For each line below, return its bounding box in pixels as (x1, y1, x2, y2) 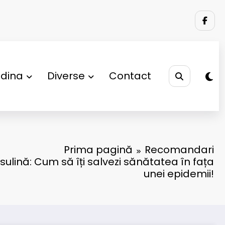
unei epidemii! (144, 166, 214, 181)
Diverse (47, 69, 85, 83)
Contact (108, 69, 151, 83)
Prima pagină (64, 142, 133, 157)
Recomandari (145, 142, 214, 157)
